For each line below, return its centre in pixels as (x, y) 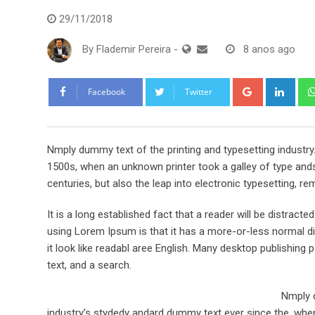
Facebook (107, 92)
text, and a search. (89, 265)
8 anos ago (269, 50)
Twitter (199, 92)
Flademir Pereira (134, 50)
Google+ (280, 86)
